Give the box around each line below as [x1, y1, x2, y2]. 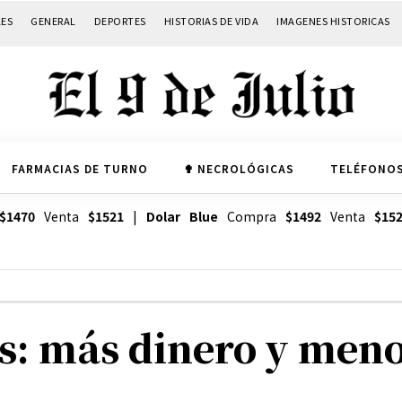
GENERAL [31, 13, 76, 28]
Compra [217, 207, 285, 226]
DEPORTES [93, 13, 146, 28]
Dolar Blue [145, 207, 218, 226]
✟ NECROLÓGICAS [183, 160, 294, 176]
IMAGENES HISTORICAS [276, 13, 390, 28]
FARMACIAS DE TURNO [11, 160, 148, 176]
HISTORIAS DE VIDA [163, 13, 258, 28]
